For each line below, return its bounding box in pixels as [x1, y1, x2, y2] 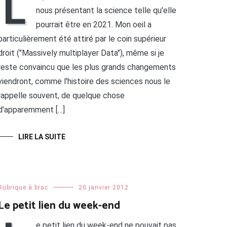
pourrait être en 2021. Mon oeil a [35, 20, 152, 30]
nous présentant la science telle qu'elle [35, 6, 176, 16]
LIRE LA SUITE [18, 133, 65, 141]
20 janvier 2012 [78, 184, 129, 192]
